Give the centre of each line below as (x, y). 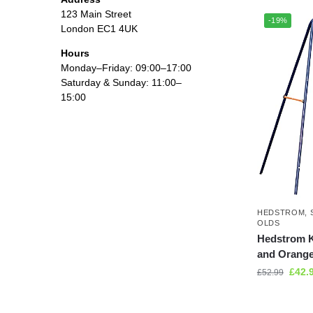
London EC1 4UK (99, 29)
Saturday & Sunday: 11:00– (121, 83)
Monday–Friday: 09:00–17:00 (126, 68)
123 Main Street (96, 14)
